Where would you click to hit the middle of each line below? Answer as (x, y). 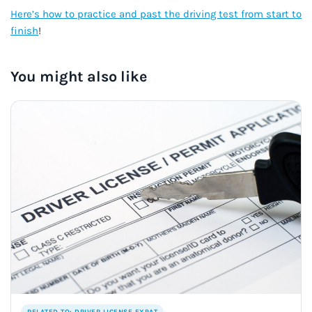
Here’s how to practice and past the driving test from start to (156, 14)
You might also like (79, 76)
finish (24, 30)
